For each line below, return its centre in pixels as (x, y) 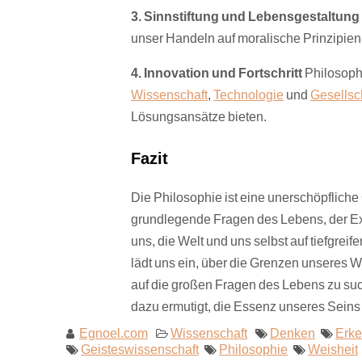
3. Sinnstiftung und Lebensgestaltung (245, 16)
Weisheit (333, 349)
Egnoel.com (114, 333)
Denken (293, 333)
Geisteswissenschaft (140, 349)
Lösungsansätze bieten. (199, 116)
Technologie (248, 95)
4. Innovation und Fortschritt (217, 73)
